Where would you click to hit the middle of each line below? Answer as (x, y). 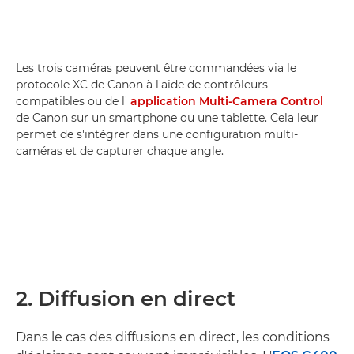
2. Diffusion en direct (126, 299)
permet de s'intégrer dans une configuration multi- (157, 135)
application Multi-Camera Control (227, 102)
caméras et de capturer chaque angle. (120, 151)
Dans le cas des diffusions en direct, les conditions (173, 337)
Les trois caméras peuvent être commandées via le (156, 68)
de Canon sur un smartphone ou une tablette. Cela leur (167, 118)
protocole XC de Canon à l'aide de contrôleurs (142, 85)
